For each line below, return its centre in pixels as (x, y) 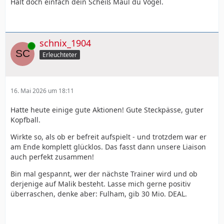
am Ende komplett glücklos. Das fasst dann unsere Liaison (108, 146)
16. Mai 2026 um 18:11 (42, 90)
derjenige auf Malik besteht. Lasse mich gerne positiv (100, 183)
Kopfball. (25, 119)
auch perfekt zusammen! (52, 156)
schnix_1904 (65, 43)
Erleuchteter (60, 54)
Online (19, 46)
